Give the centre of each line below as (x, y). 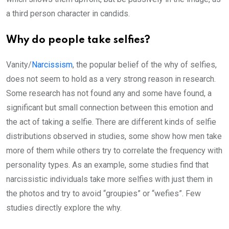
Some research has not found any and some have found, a (109, 93)
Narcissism (52, 65)
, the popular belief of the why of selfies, (145, 65)
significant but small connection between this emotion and (110, 108)
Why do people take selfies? (78, 40)
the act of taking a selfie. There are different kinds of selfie (111, 122)
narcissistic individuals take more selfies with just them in (109, 179)
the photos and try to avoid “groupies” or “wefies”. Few (104, 193)
